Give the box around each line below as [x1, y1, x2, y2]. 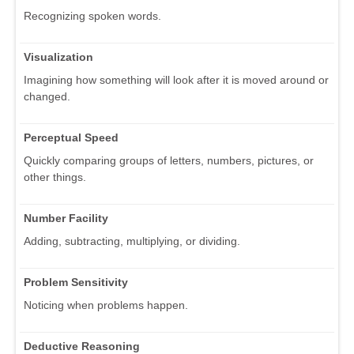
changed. [24, 89, 70, 103]
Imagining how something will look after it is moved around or [24, 73, 329, 86]
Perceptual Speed [24, 130, 119, 144]
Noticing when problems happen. [24, 298, 188, 311]
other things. [24, 170, 86, 183]
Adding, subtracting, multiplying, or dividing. [24, 234, 240, 247]
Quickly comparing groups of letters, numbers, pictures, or [24, 153, 314, 167]
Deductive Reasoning [24, 339, 140, 352]
